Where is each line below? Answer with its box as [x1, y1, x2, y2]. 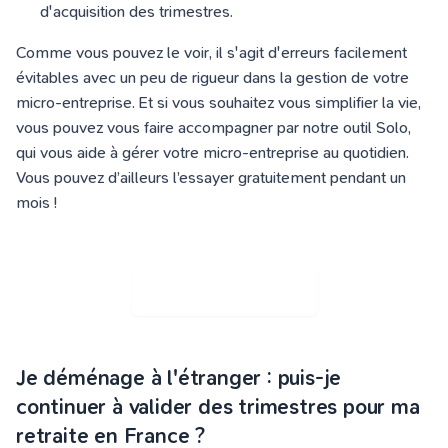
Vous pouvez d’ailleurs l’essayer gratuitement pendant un [16, 168, 406, 188]
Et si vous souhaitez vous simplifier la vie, [139, 93, 421, 113]
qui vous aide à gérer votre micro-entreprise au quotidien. [16, 143, 409, 163]
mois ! [16, 193, 57, 213]
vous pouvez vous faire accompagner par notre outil [16, 118, 376, 138]
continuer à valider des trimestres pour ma [16, 395, 420, 420]
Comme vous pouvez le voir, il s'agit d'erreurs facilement [16, 43, 407, 63]
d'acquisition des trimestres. [40, 2, 233, 22]
